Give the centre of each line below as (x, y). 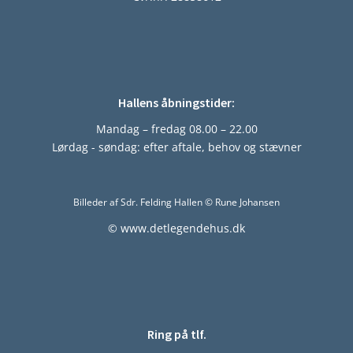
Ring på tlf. (176, 334)
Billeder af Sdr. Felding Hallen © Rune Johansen (176, 202)
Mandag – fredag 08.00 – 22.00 (176, 128)
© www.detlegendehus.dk (176, 229)
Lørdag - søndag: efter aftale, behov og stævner (176, 147)
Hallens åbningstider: (176, 103)
